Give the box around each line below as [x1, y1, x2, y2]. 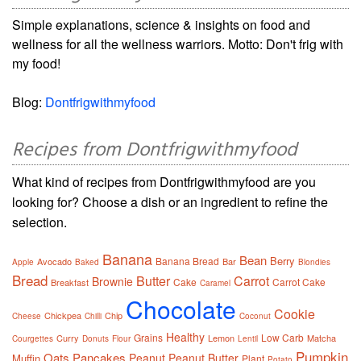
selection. [12, 212, 67, 231]
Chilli [85, 309, 102, 322]
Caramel [200, 276, 230, 288]
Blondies [298, 255, 330, 268]
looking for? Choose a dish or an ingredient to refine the [12, 192, 328, 211]
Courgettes [12, 332, 53, 344]
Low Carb [261, 330, 304, 344]
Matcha [307, 330, 336, 344]
